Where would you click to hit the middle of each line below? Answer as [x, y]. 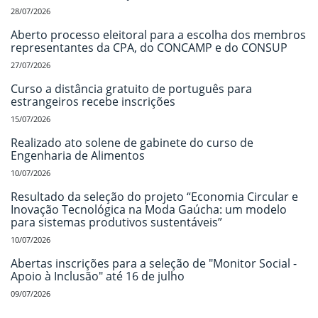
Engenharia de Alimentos [78, 155]
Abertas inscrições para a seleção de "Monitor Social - [154, 263]
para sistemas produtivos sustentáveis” [116, 222]
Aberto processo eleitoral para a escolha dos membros [158, 34]
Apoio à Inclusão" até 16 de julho [98, 276]
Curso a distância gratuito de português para [131, 88]
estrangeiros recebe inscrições [93, 101]
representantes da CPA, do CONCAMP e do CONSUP [149, 47]
